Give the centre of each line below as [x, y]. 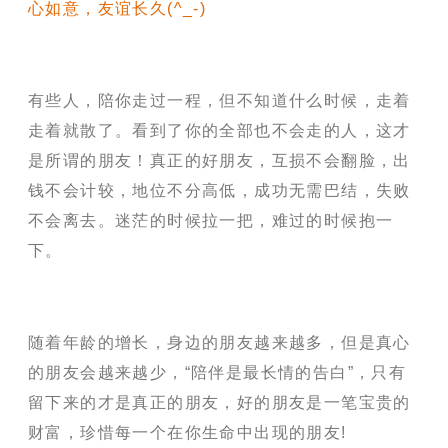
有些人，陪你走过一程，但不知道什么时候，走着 [219, 101]
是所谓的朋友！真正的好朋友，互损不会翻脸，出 [219, 161]
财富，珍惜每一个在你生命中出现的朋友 [185, 433]
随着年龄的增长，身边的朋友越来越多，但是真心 [219, 343]
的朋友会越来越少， [106, 373]
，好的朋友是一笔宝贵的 [315, 403]
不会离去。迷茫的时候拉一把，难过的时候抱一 [211, 221]
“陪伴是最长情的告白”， [278, 373]
